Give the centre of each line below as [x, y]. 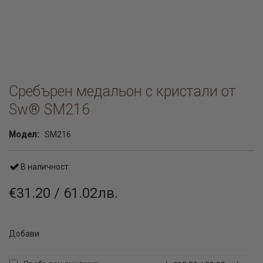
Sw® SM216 [49, 109]
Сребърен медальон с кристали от [122, 91]
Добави [24, 234]
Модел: [24, 134]
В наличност [45, 167]
